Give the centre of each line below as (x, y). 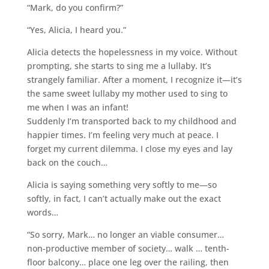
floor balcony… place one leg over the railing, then (128, 262)
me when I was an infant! (77, 107)
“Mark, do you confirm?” (75, 7)
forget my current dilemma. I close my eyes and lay (129, 148)
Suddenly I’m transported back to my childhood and (131, 121)
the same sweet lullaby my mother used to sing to (127, 93)
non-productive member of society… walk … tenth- (128, 248)
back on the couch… (67, 162)
